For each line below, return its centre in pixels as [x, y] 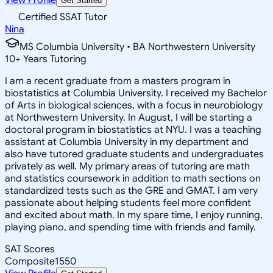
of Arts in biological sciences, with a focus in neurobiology [134, 105]
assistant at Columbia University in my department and [127, 142]
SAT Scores [30, 249]
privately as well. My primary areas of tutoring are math [127, 166]
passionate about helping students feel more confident [128, 203]
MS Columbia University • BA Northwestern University [137, 47]
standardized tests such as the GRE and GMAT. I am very [131, 190]
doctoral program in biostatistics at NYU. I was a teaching [133, 129]
